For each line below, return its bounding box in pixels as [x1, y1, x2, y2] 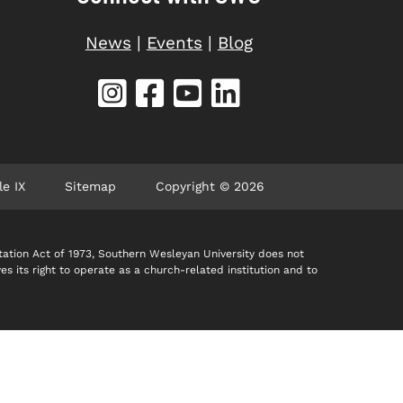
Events [146, 31, 202, 53]
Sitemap [64, 178, 116, 193]
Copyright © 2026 [155, 178, 264, 193]
